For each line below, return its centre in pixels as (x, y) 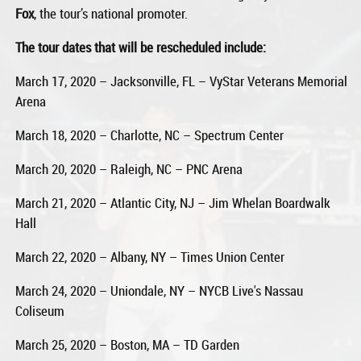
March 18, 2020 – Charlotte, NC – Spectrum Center (150, 135)
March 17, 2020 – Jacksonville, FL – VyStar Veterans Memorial (182, 81)
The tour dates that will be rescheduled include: (141, 47)
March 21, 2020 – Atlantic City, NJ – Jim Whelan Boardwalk (173, 202)
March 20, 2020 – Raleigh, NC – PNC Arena (129, 168)
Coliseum (40, 310)
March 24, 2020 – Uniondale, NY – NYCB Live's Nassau (160, 290)
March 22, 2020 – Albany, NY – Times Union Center (150, 256)
